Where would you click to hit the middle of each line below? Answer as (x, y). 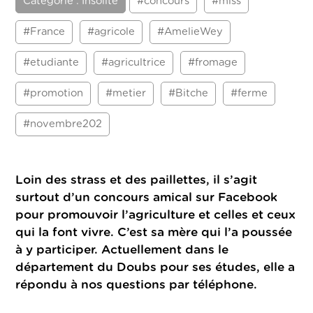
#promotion (53, 94)
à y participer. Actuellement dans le (122, 250)
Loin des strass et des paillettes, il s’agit (137, 180)
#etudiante (51, 63)
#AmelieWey (190, 32)
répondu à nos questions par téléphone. (137, 285)
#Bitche (189, 94)
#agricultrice (134, 63)
